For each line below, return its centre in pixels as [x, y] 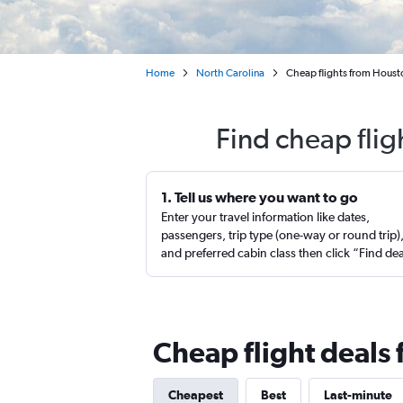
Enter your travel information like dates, [265, 217]
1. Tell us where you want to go [260, 197]
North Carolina [230, 73]
